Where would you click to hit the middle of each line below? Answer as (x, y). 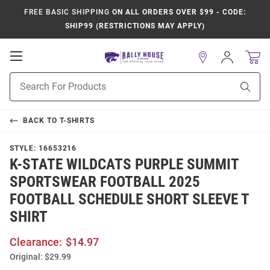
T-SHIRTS (77, 121)
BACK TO (41, 121)
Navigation (49, 80)
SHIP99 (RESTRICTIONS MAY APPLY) (135, 26)
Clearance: (36, 242)
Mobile (39, 67)
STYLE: (24, 148)
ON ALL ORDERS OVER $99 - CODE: (177, 12)
